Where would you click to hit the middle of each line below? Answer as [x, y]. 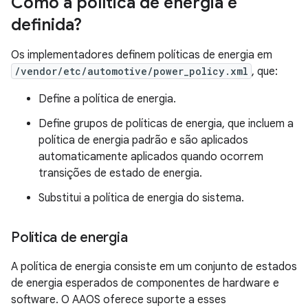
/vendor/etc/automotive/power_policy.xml [131, 71]
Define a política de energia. [107, 99]
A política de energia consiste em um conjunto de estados [154, 267]
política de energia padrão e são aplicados [143, 141]
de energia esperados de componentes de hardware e [145, 284]
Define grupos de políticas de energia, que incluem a [166, 124]
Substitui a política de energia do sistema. [141, 198]
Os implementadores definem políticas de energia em [142, 55]
